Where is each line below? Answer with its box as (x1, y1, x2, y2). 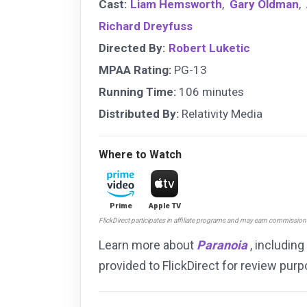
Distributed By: (99, 107, 179, 121)
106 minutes (176, 85, 244, 99)
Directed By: (99, 41, 165, 55)
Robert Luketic (169, 41, 250, 55)
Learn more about (99, 238, 197, 252)
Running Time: (99, 85, 176, 99)
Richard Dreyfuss (99, 19, 193, 33)
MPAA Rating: (99, 63, 171, 77)
